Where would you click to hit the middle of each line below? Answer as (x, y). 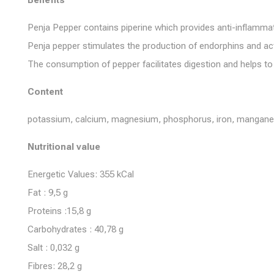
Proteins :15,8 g (59, 211)
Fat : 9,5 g (48, 193)
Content (45, 92)
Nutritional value (64, 147)
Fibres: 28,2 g (55, 266)
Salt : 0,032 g (54, 248)
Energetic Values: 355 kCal (81, 174)
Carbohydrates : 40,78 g (76, 229)
